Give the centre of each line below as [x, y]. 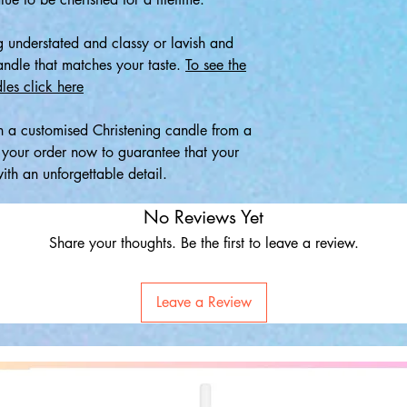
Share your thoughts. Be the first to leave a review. [203, 243]
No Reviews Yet [203, 217]
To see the [216, 65]
